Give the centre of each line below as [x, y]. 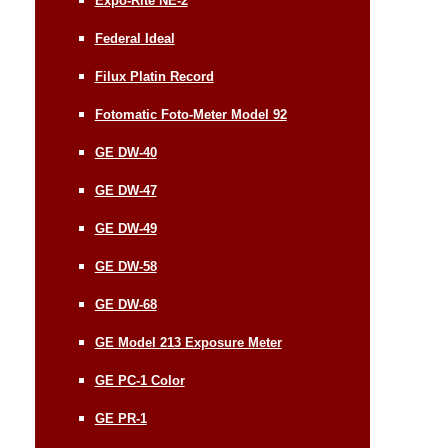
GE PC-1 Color [139, 380]
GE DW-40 [125, 152]
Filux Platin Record [154, 76]
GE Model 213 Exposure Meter [188, 342]
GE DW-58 [125, 266]
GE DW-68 [125, 304]
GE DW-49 [125, 228]
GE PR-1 [120, 418]
